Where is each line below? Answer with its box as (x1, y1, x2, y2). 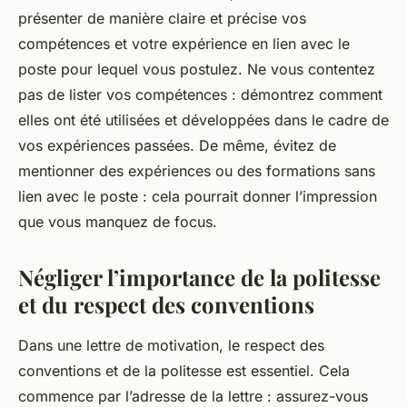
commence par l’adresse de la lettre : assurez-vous (18, 387, 368, 405)
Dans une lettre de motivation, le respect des (18, 336, 324, 354)
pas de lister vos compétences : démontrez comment (18, 85, 382, 104)
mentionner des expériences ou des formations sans (18, 162, 375, 180)
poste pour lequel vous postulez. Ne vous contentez (18, 60, 375, 78)
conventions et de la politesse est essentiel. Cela (18, 362, 350, 380)
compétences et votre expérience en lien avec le (18, 35, 350, 53)
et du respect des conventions (18, 290, 314, 319)
